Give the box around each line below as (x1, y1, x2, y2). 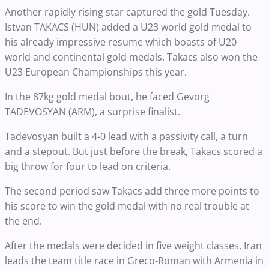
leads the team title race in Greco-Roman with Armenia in (5, 254, 264, 268)
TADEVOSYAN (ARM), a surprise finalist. (5, 105, 180, 119)
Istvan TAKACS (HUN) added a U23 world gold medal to (5, 20, 252, 34)
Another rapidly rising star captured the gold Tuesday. (5, 5, 250, 19)
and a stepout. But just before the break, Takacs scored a (5, 145, 262, 159)
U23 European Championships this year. (5, 65, 187, 79)
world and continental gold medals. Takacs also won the (5, 50, 258, 64)
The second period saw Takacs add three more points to (5, 184, 259, 198)
